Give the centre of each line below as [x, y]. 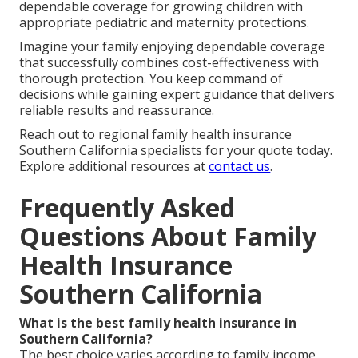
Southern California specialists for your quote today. [176, 150]
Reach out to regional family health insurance [156, 134]
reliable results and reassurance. [117, 110]
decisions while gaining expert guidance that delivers [177, 94]
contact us [240, 166]
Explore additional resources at [114, 166]
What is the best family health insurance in [158, 322]
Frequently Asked [127, 207]
